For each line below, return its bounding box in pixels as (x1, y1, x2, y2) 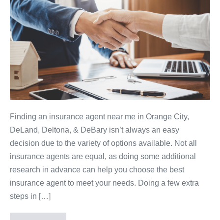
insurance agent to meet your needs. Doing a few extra (10, 178, 199, 187)
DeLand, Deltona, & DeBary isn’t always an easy (10, 125, 179, 134)
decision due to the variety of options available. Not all (10, 138, 197, 147)
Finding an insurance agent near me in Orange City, (10, 112, 189, 121)
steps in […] (10, 192, 51, 200)
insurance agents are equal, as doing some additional (10, 152, 196, 161)
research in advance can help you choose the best (10, 165, 184, 174)
